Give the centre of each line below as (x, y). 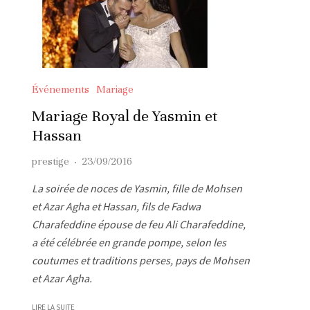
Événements (61, 89)
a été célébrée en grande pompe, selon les (129, 242)
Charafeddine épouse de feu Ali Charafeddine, (139, 224)
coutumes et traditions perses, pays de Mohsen (141, 260)
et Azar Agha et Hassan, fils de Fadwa (116, 206)
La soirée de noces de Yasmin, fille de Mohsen (137, 188)
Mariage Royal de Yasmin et (125, 116)
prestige (51, 161)
